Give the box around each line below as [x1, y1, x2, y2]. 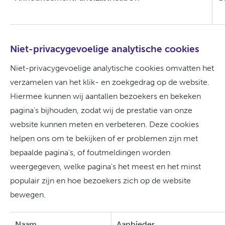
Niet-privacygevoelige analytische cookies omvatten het [10, 63, 214, 73]
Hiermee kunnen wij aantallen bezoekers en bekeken [10, 91, 201, 101]
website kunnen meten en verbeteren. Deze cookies [10, 120, 199, 129]
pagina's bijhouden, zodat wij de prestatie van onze [10, 105, 192, 115]
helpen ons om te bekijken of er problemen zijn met [10, 134, 198, 143]
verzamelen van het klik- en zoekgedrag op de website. [10, 77, 209, 87]
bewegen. [10, 190, 46, 199]
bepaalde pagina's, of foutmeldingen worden [10, 148, 170, 157]
